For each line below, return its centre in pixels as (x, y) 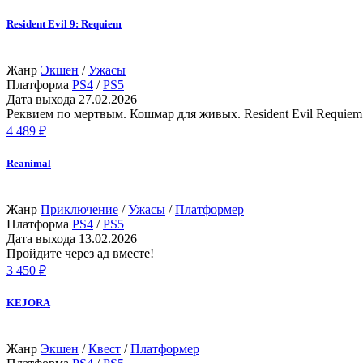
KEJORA (28, 303)
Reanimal (29, 163)
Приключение (79, 210)
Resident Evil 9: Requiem (64, 23)
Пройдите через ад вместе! (80, 254)
